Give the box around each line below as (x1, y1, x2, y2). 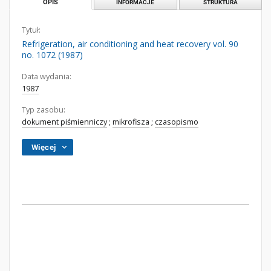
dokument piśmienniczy (22, 117, 107, 127)
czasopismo (155, 117, 198, 127)
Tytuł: (22, 25, 41, 35)
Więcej (31, 143, 56, 152)
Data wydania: (22, 71, 71, 82)
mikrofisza (113, 117, 149, 127)
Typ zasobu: (22, 105, 65, 115)
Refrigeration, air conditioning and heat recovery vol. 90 (22, 38, 238, 50)
